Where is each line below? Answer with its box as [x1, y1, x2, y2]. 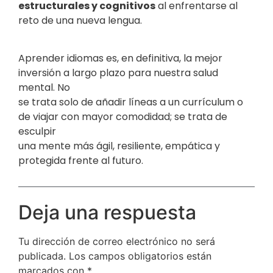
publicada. [18, 249, 66, 262]
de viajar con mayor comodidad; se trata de [18, 110, 227, 124]
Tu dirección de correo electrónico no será [18, 235, 215, 247]
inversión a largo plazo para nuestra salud [18, 66, 218, 80]
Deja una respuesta [18, 200, 196, 224]
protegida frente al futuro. [18, 154, 143, 168]
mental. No [18, 80, 70, 95]
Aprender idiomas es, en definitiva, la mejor [18, 51, 222, 66]
